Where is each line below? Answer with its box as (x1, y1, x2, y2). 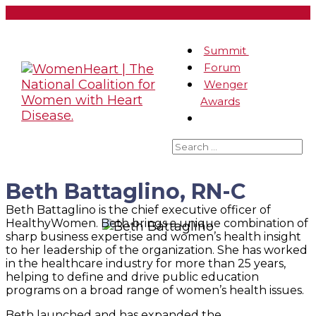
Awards (200, 95, 241, 109)
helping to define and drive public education (6, 269, 259, 284)
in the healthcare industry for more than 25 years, (6, 256, 286, 270)
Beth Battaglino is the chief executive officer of (6, 202, 271, 217)
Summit (203, 44, 249, 58)
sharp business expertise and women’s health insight (6, 229, 301, 243)
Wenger (203, 78, 248, 92)
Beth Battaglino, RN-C (6, 178, 245, 205)
